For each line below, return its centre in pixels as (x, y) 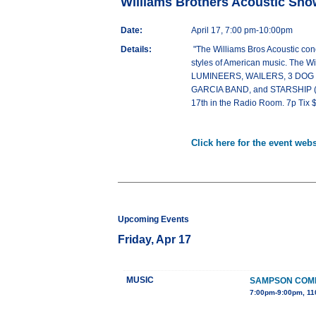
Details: (136, 50)
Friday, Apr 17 (154, 240)
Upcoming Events (153, 220)
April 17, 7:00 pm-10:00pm (242, 31)
